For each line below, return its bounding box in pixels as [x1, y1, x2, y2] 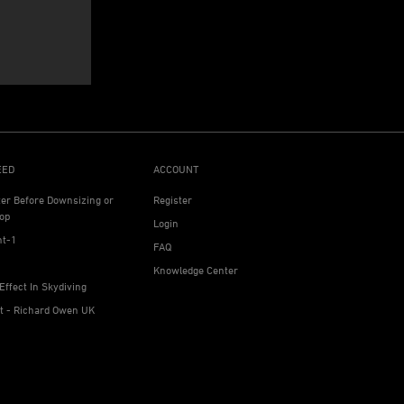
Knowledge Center [152, 263, 238, 277]
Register [152, 193, 192, 207]
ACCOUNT [152, 162, 198, 176]
